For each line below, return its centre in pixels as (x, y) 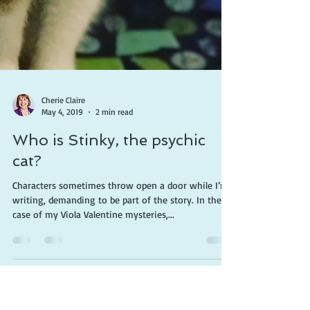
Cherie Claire (63, 280)
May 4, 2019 (62, 292)
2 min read (114, 292)
